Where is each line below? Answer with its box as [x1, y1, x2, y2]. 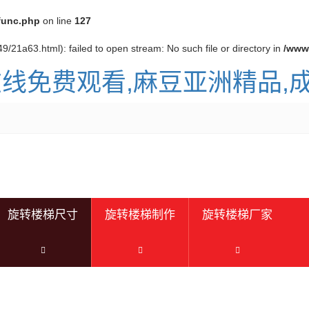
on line [40, 15, 74, 26]
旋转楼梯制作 [105, 208, 175, 221]
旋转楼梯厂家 [202, 208, 272, 221]
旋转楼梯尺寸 [8, 208, 78, 221]
